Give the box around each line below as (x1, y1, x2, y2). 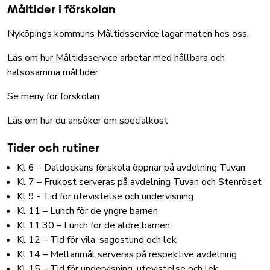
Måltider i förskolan (7, 4, 115, 16)
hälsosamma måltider (7, 65, 98, 79)
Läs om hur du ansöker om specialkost (7, 113, 168, 127)
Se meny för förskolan (7, 89, 99, 103)
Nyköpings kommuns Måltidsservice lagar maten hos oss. (7, 27, 251, 40)
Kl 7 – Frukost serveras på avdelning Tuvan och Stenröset (17, 175, 262, 189)
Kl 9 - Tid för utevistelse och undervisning (17, 189, 193, 203)
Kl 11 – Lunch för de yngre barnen (17, 204, 158, 218)
